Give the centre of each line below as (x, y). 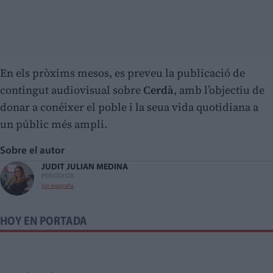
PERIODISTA (58, 177)
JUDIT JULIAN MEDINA (85, 168)
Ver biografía (58, 186)
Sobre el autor (35, 151)
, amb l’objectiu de (219, 90)
